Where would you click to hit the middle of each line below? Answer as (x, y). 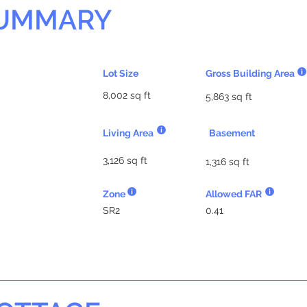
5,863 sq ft (229, 97)
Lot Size (121, 73)
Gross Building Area (250, 73)
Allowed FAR (234, 194)
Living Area (128, 133)
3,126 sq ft (125, 160)
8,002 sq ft (127, 95)
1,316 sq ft (228, 162)
